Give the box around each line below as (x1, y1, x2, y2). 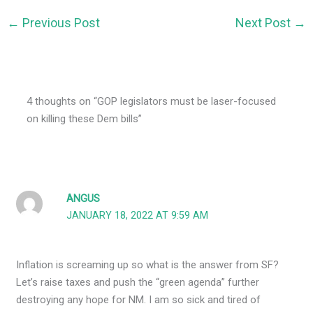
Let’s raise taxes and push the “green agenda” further (16, 275, 260, 289)
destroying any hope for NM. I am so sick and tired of (16, 293, 261, 306)
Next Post (235, 15, 293, 30)
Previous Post (20, 15, 101, 30)
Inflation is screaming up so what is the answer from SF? (16, 258, 279, 271)
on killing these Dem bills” (27, 112, 143, 125)
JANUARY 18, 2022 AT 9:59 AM (66, 209, 209, 221)
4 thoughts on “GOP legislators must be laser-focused (27, 94, 277, 108)
